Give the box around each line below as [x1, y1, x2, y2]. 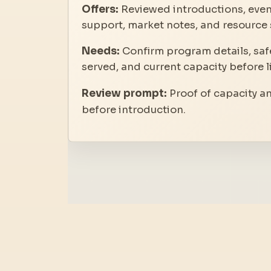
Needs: [82, 44, 120, 57]
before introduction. [82, 103, 186, 116]
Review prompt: [82, 87, 168, 100]
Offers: [82, 3, 119, 16]
